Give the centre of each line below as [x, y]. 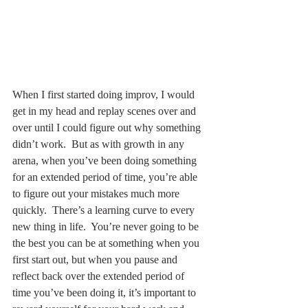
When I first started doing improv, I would [105, 95]
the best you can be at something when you [107, 243]
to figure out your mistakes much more [97, 194]
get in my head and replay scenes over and [106, 111]
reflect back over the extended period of [100, 276]
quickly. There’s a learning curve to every [105, 210]
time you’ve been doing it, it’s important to [106, 293]
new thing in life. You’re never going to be [107, 227]
